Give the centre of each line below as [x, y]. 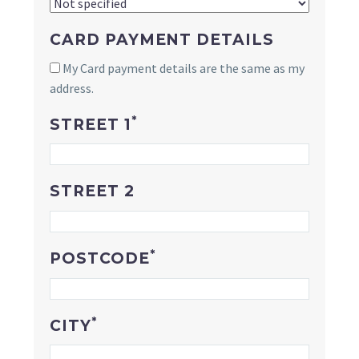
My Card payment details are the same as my [182, 68]
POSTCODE [100, 259]
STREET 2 [92, 192]
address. [72, 88]
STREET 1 [91, 124]
